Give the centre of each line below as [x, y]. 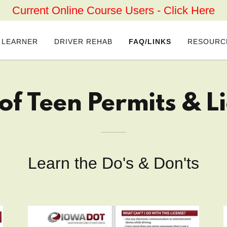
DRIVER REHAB [83, 42]
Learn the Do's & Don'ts [113, 163]
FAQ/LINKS [150, 42]
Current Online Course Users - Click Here [113, 10]
